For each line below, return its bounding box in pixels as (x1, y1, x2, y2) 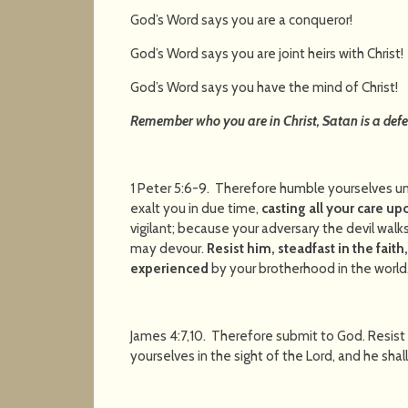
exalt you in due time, (130, 199, 262, 217)
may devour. (130, 240, 208, 257)
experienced (130, 260, 212, 277)
